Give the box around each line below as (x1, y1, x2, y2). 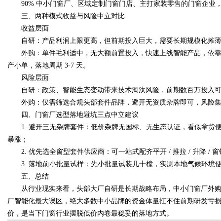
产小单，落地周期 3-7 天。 (7, 62, 90, 69)
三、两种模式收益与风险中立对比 (7, 12, 125, 20)
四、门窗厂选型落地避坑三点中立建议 (7, 111, 139, 118)
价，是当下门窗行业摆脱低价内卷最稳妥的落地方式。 (7, 210, 173, 217)
